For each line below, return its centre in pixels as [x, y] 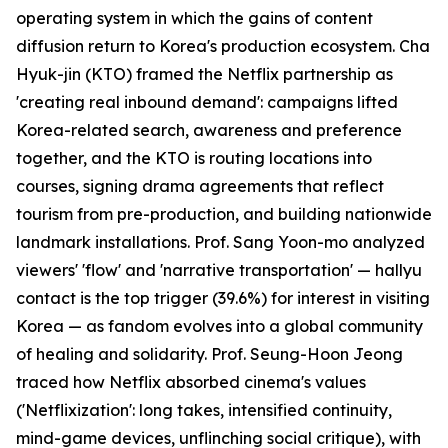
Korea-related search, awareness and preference [209, 130]
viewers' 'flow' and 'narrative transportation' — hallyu [219, 270]
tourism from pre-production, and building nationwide [224, 214]
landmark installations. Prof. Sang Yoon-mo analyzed [220, 242]
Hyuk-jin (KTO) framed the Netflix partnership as [204, 74]
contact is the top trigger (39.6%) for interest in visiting [223, 298]
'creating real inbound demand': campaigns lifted [207, 102]
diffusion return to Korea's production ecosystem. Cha [223, 46]
